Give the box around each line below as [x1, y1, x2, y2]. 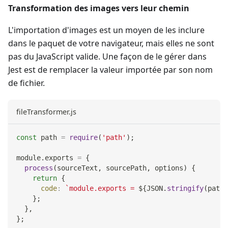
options [151, 163, 183, 172]
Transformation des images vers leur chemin [8, 2, 189, 14]
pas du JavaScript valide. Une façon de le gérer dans [8, 50, 207, 62]
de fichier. [8, 77, 45, 89]
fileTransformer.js [16, 106, 76, 117]
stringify [167, 184, 204, 192]
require [69, 133, 98, 141]
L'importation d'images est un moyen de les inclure [8, 24, 205, 36]
